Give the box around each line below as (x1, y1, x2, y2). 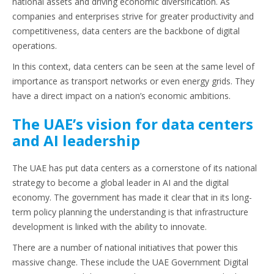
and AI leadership (12, 130, 140, 151)
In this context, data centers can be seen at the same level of (12, 61, 254, 73)
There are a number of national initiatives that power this (12, 242, 238, 254)
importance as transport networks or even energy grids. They (12, 75, 254, 87)
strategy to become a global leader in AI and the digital (12, 177, 229, 189)
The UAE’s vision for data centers (12, 114, 253, 135)
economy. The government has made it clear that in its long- (12, 191, 252, 204)
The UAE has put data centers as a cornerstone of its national (12, 162, 257, 174)
